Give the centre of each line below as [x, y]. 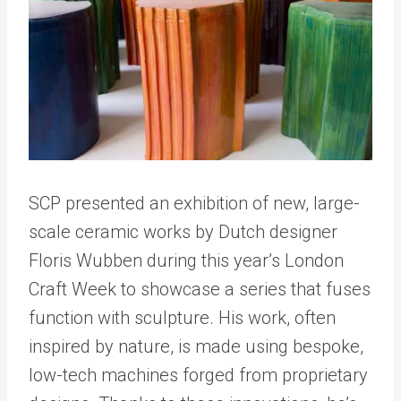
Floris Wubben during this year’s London [186, 260]
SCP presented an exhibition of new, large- [194, 203]
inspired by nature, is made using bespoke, [196, 346]
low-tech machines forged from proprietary [198, 375]
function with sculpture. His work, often [182, 318]
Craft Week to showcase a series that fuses [200, 289]
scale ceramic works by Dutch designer [183, 232]
